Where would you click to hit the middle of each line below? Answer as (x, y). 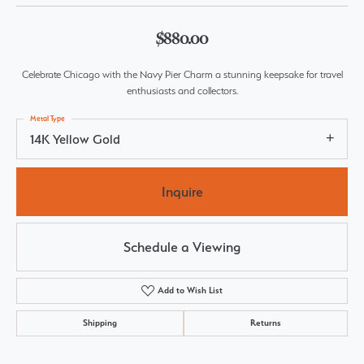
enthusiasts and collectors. (182, 91)
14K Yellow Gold (75, 139)
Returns (266, 323)
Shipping (100, 323)
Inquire (182, 191)
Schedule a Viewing (182, 247)
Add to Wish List (191, 291)
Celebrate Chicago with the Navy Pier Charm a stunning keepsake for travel (182, 74)
